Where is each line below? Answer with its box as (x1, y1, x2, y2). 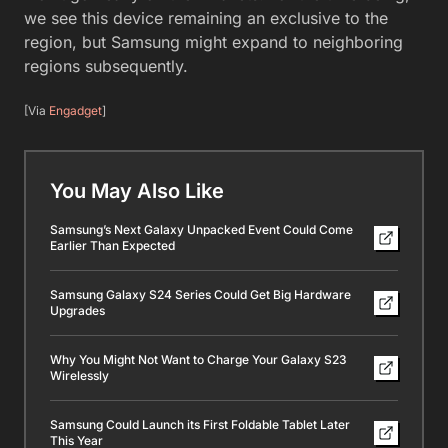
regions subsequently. (24, 55, 188, 76)
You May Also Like (50, 178, 224, 203)
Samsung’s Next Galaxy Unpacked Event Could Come (50, 221, 353, 237)
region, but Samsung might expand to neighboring (24, 31, 403, 52)
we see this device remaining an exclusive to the (24, 7, 388, 28)
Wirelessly (50, 367, 109, 383)
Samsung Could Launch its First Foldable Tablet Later (50, 416, 350, 432)
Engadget (49, 102, 102, 118)
